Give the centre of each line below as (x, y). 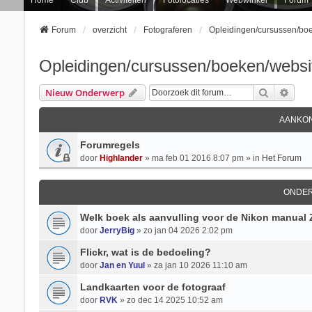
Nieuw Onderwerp (85, 93)
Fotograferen (167, 30)
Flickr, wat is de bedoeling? (145, 252)
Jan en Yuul (122, 265)
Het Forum (281, 158)
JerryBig (117, 231)
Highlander (121, 158)
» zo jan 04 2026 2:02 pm (183, 231)
